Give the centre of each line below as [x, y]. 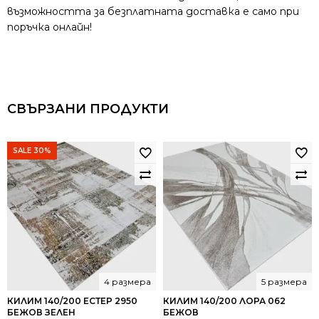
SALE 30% [32, 151]
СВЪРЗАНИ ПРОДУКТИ [88, 109]
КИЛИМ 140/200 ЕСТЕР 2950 [72, 301]
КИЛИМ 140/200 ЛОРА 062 [224, 301]
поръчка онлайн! [49, 27]
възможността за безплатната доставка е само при [153, 12]
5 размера [284, 282]
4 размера [127, 282]
